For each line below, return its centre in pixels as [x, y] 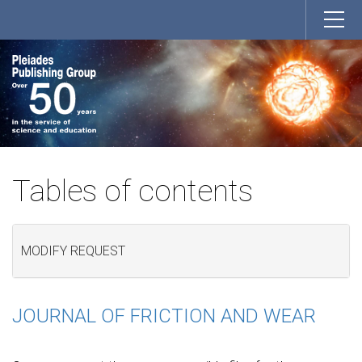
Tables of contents [133, 191]
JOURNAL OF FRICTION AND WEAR [164, 316]
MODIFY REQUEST [73, 251]
